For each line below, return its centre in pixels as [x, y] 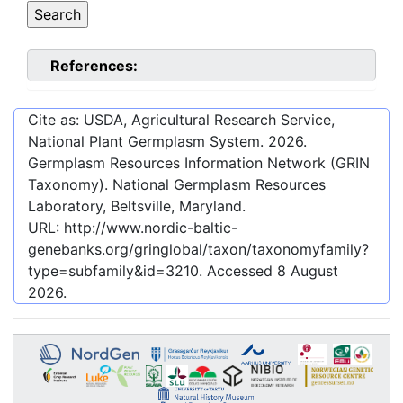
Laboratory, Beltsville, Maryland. [137, 206]
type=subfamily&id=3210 [113, 270]
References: [94, 65]
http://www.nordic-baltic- [151, 227]
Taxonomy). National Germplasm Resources [177, 184]
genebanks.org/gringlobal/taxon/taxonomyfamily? [198, 249]
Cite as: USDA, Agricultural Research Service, [181, 119]
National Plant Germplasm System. [148, 141]
